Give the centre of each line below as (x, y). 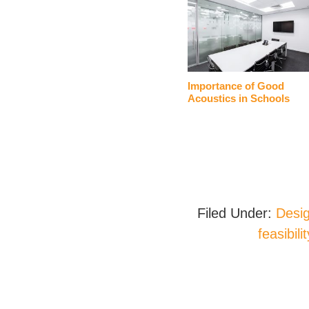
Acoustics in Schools (239, 98)
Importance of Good (236, 86)
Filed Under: (237, 213)
